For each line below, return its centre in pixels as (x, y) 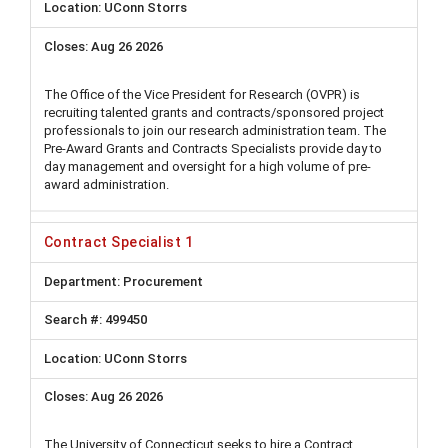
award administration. (106, 184)
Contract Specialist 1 (119, 242)
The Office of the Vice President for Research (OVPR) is (202, 94)
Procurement (161, 281)
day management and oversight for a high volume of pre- (207, 166)
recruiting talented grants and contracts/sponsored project (214, 112)
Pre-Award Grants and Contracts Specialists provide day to (213, 148)
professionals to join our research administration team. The (215, 130)
